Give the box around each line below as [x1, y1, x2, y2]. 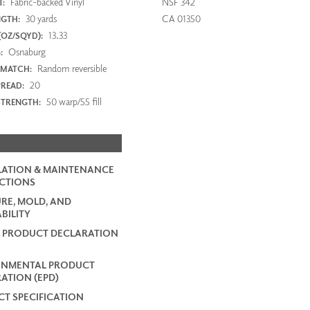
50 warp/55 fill [44, 95, 102, 108]
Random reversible [35, 62, 107, 75]
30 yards [23, 12, 57, 25]
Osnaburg [6, 46, 46, 58]
